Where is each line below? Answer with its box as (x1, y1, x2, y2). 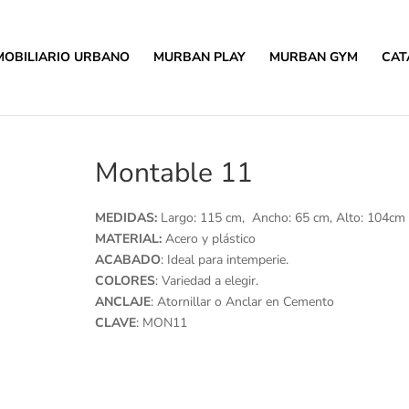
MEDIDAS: (94, 208, 161, 226)
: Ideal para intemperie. (160, 250, 288, 268)
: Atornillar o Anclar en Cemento (150, 292, 334, 310)
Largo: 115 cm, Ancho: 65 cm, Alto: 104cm (160, 208, 405, 226)
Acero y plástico (161, 229, 256, 247)
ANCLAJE (94, 292, 151, 310)
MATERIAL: (94, 229, 162, 247)
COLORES (94, 271, 155, 289)
